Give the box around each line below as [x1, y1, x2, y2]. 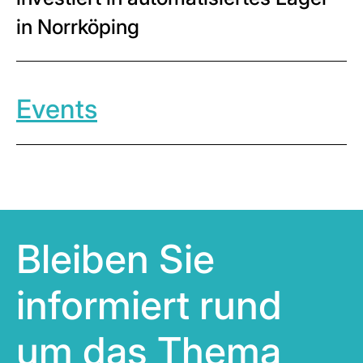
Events [16, 93, 97, 125]
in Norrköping [16, 15, 139, 39]
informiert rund [16, 281, 282, 329]
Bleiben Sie [16, 235, 215, 283]
